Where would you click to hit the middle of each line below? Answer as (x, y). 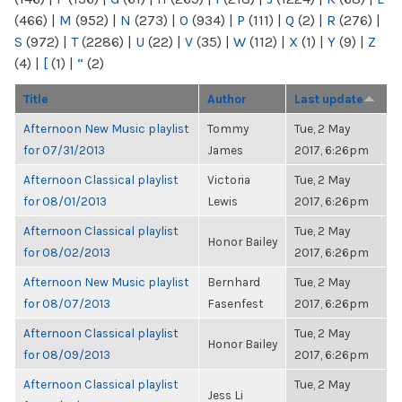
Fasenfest (236, 303)
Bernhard (234, 282)
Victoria (229, 179)
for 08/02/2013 (67, 252)
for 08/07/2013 (67, 303)
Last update (329, 99)
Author (227, 99)
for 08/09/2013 (67, 354)
